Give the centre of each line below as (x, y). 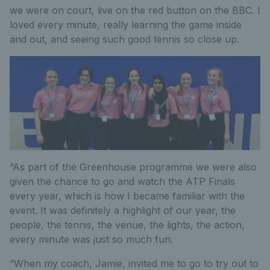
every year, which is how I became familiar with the (127, 196)
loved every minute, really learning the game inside (126, 25)
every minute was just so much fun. (91, 239)
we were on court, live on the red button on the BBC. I (135, 10)
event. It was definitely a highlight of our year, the (123, 210)
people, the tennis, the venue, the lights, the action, (127, 225)
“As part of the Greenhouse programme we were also (133, 167)
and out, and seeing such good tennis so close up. (124, 39)
